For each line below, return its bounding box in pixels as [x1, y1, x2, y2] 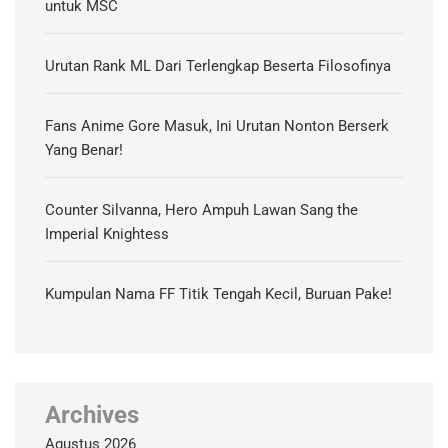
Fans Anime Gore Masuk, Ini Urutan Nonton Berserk [45, 117, 389, 136]
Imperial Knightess [45, 225, 169, 244]
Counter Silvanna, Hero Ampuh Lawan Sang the [45, 201, 358, 220]
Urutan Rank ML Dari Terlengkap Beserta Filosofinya [45, 57, 391, 76]
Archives [45, 401, 139, 430]
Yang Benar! [45, 141, 123, 160]
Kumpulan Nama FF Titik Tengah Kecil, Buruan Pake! [45, 285, 392, 304]
